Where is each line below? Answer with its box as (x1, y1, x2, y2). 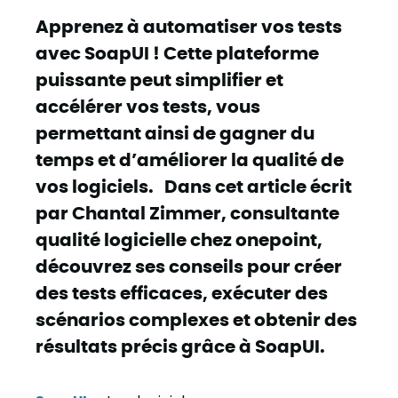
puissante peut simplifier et (36, 68, 283, 90)
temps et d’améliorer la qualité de (36, 147, 344, 170)
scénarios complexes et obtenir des (36, 307, 357, 330)
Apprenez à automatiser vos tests (36, 14, 342, 36)
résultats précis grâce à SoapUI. (36, 334, 325, 356)
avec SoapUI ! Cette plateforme (36, 41, 319, 63)
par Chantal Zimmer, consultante (36, 201, 339, 223)
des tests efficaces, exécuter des (36, 281, 328, 303)
